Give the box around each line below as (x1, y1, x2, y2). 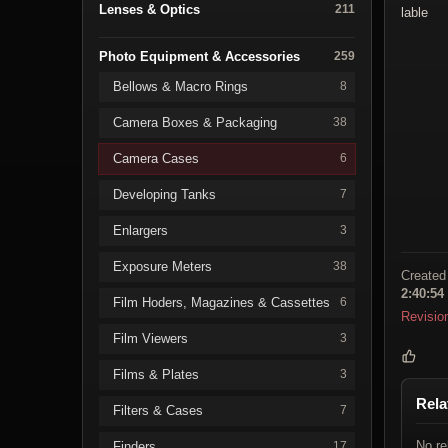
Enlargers (113, 222, 168, 238)
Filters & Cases (113, 402, 203, 418)
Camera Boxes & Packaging (113, 114, 277, 130)
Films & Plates (113, 366, 199, 382)
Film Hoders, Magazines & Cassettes (113, 294, 330, 310)
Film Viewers (113, 330, 188, 346)
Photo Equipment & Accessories (99, 48, 300, 64)
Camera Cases (113, 150, 199, 166)
